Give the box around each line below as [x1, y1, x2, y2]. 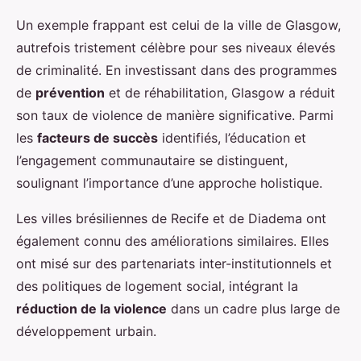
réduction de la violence [16, 300, 167, 317]
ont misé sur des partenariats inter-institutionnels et [16, 255, 332, 272]
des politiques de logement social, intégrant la [16, 277, 298, 294]
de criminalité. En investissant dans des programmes [16, 61, 337, 78]
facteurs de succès [37, 129, 158, 146]
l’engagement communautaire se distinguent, [16, 151, 288, 168]
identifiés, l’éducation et [158, 129, 306, 146]
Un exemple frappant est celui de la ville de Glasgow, [16, 16, 341, 33]
